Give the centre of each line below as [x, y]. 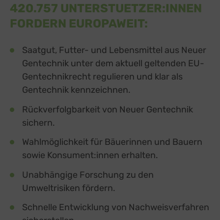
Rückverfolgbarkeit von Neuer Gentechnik [108, 109]
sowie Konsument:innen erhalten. [90, 155]
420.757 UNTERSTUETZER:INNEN [106, 9]
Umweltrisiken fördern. [69, 188]
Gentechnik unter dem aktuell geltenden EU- [113, 64]
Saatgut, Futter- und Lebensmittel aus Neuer [114, 50]
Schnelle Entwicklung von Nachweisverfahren [116, 207]
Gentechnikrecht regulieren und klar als [102, 77]
